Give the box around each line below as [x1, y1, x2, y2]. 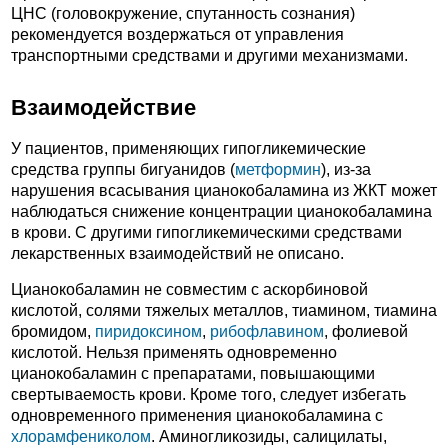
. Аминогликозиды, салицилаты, [151, 428, 387, 446]
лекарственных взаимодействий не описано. [11, 244, 344, 262]
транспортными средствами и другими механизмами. [11, 46, 408, 64]
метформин [235, 160, 321, 178]
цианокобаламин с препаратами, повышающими [11, 365, 375, 383]
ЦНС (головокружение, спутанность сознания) [11, 4, 355, 22]
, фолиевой [324, 323, 408, 341]
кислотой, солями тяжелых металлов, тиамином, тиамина [11, 302, 437, 320]
